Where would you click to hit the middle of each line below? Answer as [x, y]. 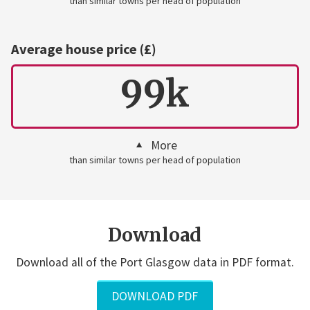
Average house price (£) [83, 49]
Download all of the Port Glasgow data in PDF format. [155, 263]
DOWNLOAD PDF [155, 296]
